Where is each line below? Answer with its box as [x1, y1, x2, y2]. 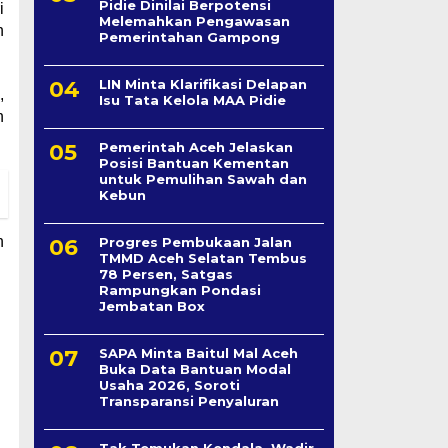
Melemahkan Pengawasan [98, 13, 290, 30]
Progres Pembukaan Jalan [98, 234, 292, 251]
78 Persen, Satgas [98, 266, 233, 283]
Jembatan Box [98, 298, 205, 315]
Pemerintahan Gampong [98, 29, 280, 46]
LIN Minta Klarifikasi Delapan [98, 76, 307, 93]
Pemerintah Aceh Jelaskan [98, 139, 293, 156]
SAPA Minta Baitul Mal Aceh [98, 345, 298, 362]
